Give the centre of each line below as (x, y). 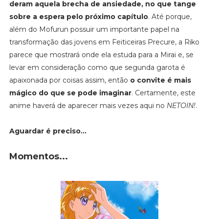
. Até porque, (170, 16)
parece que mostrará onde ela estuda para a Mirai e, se (101, 55)
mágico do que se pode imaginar (70, 93)
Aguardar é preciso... (48, 131)
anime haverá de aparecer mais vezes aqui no (88, 105)
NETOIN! (181, 105)
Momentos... (38, 156)
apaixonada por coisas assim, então (69, 80)
